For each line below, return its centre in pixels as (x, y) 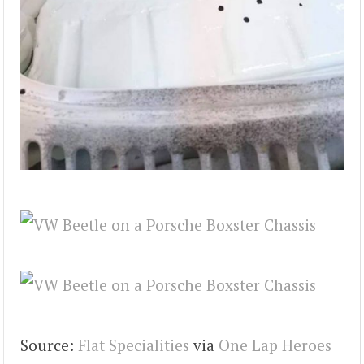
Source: (49, 345)
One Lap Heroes (275, 345)
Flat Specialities (134, 345)
